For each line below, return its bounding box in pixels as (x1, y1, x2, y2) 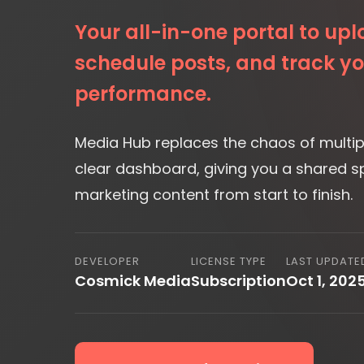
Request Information (123, 288, 279, 309)
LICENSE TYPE (191, 183, 266, 198)
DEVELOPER (75, 183, 140, 198)
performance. (75, 10, 211, 37)
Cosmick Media (75, 200, 191, 220)
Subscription (191, 200, 286, 220)
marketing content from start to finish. (75, 114, 353, 134)
